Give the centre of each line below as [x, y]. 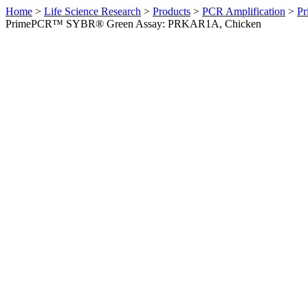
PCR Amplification [244, 11]
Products [172, 11]
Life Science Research [92, 11]
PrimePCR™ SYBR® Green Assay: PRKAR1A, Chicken [133, 24]
